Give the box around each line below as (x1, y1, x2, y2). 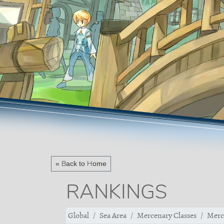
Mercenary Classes (137, 210, 196, 221)
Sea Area (99, 210, 126, 221)
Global (68, 210, 89, 221)
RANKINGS (66, 180, 167, 202)
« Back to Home (55, 159, 106, 167)
